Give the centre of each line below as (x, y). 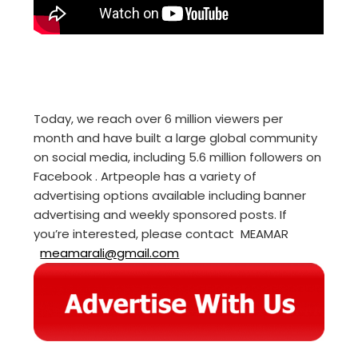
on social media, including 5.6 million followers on (178, 157)
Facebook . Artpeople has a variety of (145, 177)
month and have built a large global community (176, 138)
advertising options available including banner (170, 196)
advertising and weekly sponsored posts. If (161, 215)
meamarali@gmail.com (110, 253)
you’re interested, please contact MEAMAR (163, 234)
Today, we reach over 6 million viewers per (159, 119)
